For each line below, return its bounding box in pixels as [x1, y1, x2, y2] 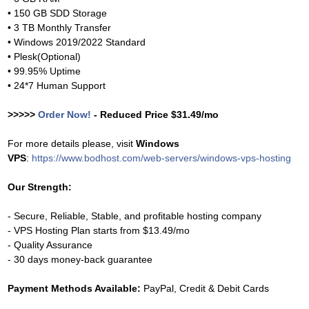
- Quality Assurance [8, 239, 95, 250]
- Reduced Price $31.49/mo [91, 109, 219, 120]
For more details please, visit [8, 138, 136, 149]
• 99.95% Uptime [8, 66, 83, 77]
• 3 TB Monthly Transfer [8, 22, 114, 33]
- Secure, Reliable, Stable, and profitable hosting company [8, 210, 264, 221]
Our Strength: [8, 181, 72, 192]
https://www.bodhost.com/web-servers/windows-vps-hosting [32, 152, 291, 163]
